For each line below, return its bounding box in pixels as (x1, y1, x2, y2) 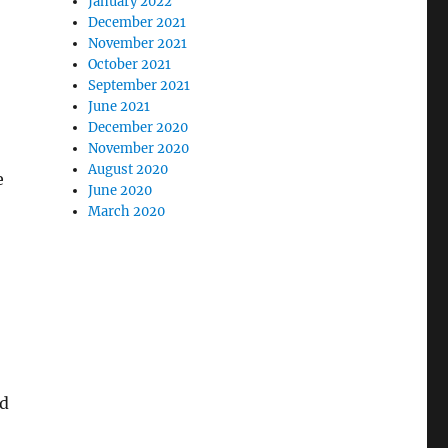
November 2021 (88, 35, 188, 52)
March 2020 (88, 203, 166, 220)
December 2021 (88, 14, 187, 31)
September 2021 (88, 77, 191, 94)
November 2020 (88, 140, 190, 157)
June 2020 (88, 182, 153, 199)
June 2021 (88, 98, 151, 115)
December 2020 (88, 119, 189, 136)
